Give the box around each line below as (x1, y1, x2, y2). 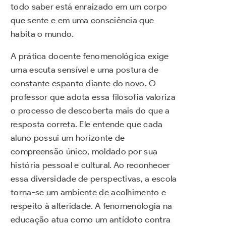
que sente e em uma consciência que (11, 15, 154, 25)
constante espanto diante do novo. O (11, 78, 156, 88)
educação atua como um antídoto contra (11, 214, 171, 224)
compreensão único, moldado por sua (11, 146, 158, 156)
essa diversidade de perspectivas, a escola (11, 173, 177, 184)
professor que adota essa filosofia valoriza (11, 91, 176, 102)
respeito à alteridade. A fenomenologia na (11, 200, 173, 211)
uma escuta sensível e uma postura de (11, 64, 158, 75)
